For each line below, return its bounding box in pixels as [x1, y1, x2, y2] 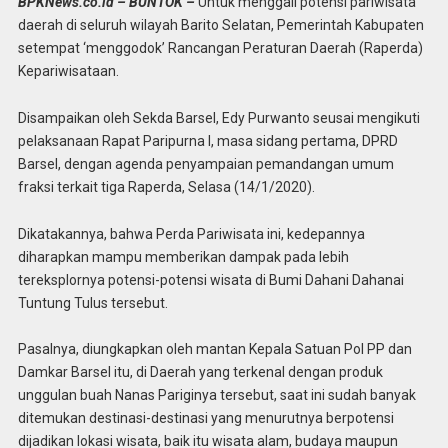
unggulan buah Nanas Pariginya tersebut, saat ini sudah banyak [17, 387, 416, 404]
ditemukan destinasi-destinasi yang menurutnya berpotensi [17, 410, 394, 427]
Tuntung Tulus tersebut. [17, 294, 168, 311]
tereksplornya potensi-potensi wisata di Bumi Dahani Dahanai [17, 271, 404, 288]
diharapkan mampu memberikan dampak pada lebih [17, 248, 349, 265]
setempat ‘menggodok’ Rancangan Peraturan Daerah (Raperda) [17, 39, 423, 56]
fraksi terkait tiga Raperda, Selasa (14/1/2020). [17, 178, 315, 195]
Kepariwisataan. [17, 62, 119, 79]
